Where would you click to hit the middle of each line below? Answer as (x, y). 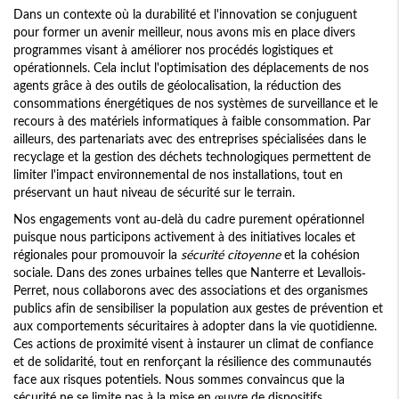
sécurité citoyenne (231, 255)
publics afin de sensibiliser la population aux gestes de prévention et (198, 308)
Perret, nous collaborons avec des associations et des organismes (191, 290)
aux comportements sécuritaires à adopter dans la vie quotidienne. (195, 326)
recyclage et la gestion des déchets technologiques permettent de (192, 157)
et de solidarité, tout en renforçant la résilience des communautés (192, 362)
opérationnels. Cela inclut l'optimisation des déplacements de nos (191, 68)
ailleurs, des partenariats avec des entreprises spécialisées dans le (190, 139)
